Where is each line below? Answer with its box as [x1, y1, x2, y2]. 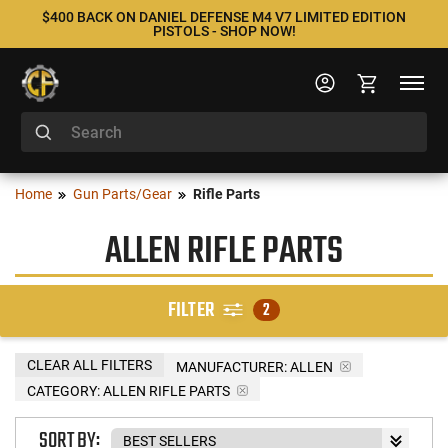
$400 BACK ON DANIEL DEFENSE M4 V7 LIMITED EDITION [42, 9, 406, 25]
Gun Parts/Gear [73, 186, 172, 202]
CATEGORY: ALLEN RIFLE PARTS [27, 382, 230, 399]
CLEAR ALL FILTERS [27, 356, 152, 373]
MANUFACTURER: [176, 358, 287, 375]
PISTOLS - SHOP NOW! [152, 23, 296, 39]
